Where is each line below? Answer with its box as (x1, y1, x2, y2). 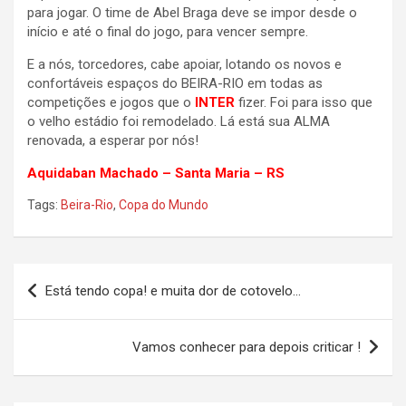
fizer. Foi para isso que (238, 94, 372, 111)
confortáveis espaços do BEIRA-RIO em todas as (27, 75, 323, 92)
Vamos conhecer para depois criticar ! (132, 339, 361, 356)
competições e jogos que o (27, 94, 195, 111)
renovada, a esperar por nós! (27, 132, 198, 150)
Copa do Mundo (119, 198, 208, 213)
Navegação (13, 264, 128, 291)
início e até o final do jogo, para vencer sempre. (27, 24, 308, 41)
